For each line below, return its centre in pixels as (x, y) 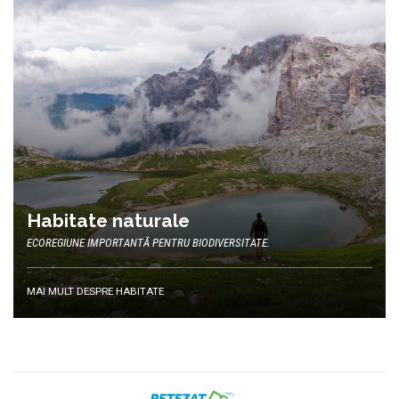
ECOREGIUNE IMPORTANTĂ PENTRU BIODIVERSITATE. (148, 242)
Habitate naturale (108, 221)
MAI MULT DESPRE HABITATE (95, 291)
